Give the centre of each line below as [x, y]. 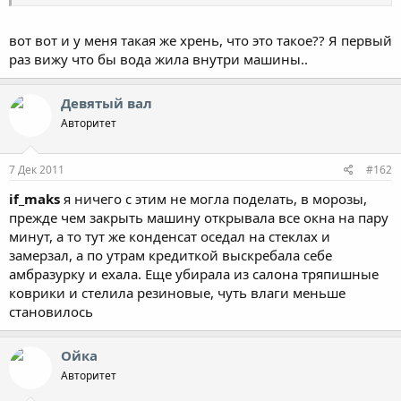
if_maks [34, 198]
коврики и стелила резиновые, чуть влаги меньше [177, 292]
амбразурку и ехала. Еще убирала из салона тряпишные [194, 273]
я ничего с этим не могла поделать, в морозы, [213, 198]
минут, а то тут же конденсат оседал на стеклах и [170, 236]
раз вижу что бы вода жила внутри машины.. [158, 59]
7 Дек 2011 [37, 169]
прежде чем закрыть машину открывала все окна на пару [199, 217]
